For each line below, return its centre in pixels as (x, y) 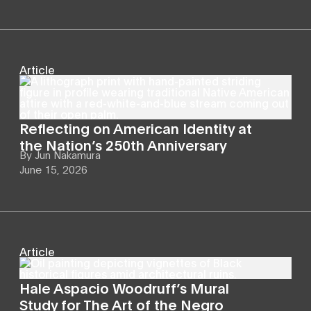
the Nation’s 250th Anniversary (123, 144)
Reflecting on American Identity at (136, 127)
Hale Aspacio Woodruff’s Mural (124, 287)
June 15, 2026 (53, 169)
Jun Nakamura (68, 154)
